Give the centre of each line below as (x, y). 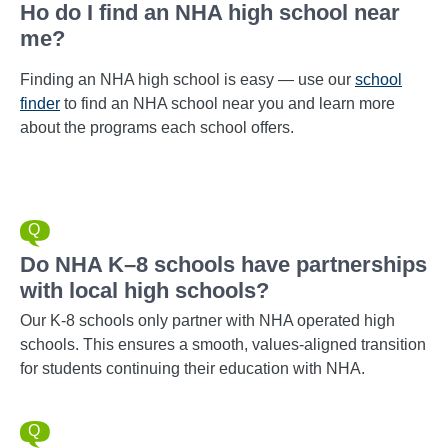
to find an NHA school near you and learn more (227, 103)
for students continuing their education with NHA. (192, 368)
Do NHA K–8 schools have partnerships (223, 264)
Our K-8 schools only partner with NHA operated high (207, 320)
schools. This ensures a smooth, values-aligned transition (223, 344)
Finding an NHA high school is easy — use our (187, 79)
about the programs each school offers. (157, 127)
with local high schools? (144, 290)
